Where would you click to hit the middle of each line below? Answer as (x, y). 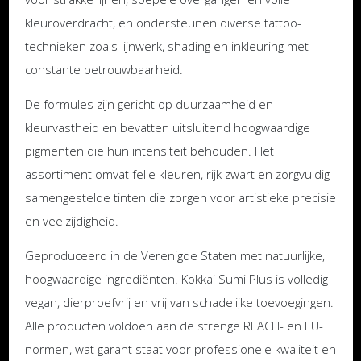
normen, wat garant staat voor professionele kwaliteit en (180, 349)
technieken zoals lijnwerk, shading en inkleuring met (166, 46)
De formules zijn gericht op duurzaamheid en (149, 104)
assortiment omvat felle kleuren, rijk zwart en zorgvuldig (177, 174)
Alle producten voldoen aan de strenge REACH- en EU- (174, 326)
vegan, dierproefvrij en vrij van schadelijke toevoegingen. (179, 303)
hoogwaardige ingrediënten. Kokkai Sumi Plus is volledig (176, 279)
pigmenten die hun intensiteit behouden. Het (149, 151)
